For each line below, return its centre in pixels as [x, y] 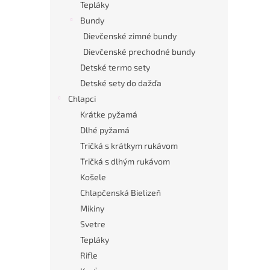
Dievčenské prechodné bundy [139, 51]
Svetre [93, 224]
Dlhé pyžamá [105, 130]
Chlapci [82, 98]
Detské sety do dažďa [121, 83]
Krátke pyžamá [109, 114]
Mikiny [92, 208]
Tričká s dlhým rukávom [125, 161]
